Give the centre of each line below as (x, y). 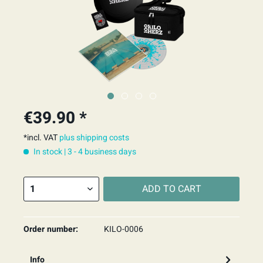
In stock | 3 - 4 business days (84, 152)
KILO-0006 (123, 229)
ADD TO (159, 189)
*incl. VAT (41, 138)
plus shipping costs (94, 138)
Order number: (51, 229)
